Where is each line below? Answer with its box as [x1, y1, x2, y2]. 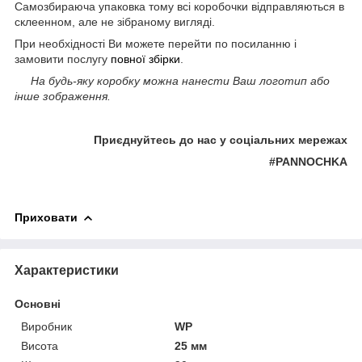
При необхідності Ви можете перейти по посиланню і [15, 36, 297, 50]
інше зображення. [15, 89, 111, 103]
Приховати [15, 210, 78, 224]
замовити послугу [15, 52, 111, 65]
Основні [15, 297, 61, 310]
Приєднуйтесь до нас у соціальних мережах [94, 133, 347, 146]
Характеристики [15, 263, 119, 277]
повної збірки [111, 52, 180, 65]
